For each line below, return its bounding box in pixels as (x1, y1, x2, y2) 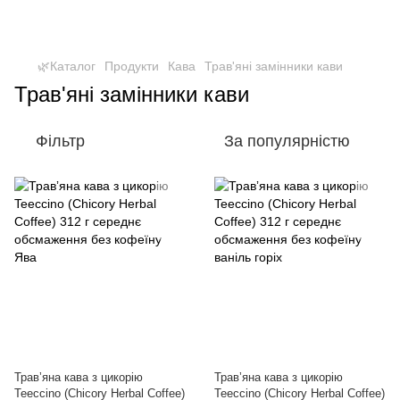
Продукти (104, 59, 159, 73)
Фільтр (36, 132, 85, 150)
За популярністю (224, 132, 350, 150)
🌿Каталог (37, 59, 96, 73)
